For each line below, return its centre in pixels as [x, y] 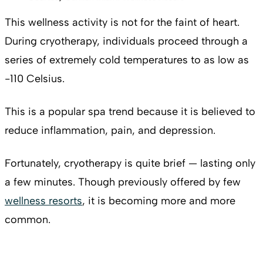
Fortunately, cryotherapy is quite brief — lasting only [130, 163]
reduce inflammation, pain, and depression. [110, 130]
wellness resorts [43, 200]
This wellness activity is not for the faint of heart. [122, 22]
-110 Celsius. [35, 78]
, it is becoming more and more [159, 200]
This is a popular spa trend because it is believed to [130, 111]
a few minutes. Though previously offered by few [123, 182]
